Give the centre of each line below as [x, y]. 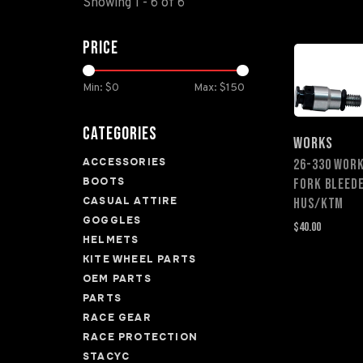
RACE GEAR [117, 318]
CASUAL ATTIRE [130, 201]
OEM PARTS [117, 279]
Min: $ [97, 88]
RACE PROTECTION [140, 337]
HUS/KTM [319, 203]
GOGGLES [112, 220]
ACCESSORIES [125, 162]
